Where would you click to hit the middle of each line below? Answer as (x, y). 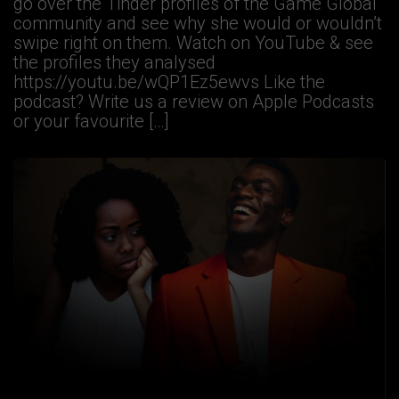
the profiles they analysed (114, 63)
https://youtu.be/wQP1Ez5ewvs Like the (169, 82)
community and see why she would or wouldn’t (198, 24)
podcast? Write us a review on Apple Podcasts (194, 102)
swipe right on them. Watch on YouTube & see (193, 43)
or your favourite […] (91, 122)
